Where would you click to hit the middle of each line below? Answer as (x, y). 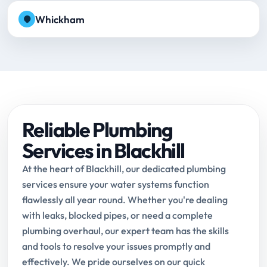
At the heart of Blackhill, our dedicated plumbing (124, 169)
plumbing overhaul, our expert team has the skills (125, 231)
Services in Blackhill (103, 151)
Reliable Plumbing (97, 130)
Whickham (60, 19)
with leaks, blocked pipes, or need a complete (117, 215)
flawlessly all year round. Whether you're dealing (125, 200)
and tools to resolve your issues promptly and (116, 246)
